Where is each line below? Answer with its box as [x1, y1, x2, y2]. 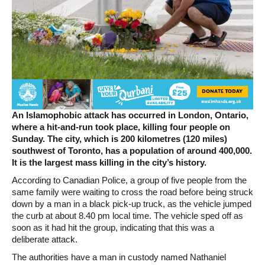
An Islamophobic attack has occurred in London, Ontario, [12, 109, 248, 120]
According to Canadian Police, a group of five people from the [12, 174, 247, 185]
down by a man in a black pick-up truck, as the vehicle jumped [12, 198, 251, 209]
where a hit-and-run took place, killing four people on [12, 121, 230, 132]
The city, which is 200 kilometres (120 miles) [47, 133, 227, 144]
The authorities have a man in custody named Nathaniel [12, 251, 226, 262]
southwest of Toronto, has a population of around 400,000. [12, 145, 252, 156]
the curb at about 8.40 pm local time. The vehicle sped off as [12, 210, 243, 221]
